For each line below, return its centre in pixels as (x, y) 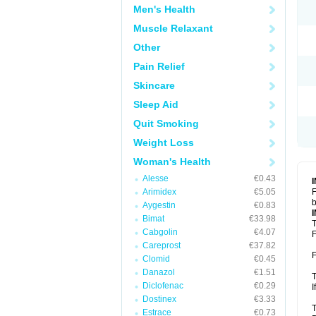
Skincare (154, 85)
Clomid (156, 259)
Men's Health (164, 9)
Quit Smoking (166, 123)
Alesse (156, 178)
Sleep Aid (156, 104)
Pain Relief (159, 66)
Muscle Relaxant (173, 28)
